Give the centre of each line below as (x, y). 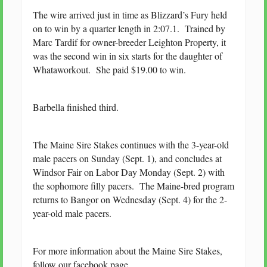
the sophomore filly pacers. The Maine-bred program (133, 186)
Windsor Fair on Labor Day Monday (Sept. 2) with (128, 172)
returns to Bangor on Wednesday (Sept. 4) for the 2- (130, 200)
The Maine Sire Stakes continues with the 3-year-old (131, 145)
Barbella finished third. (75, 107)
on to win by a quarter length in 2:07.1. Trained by (129, 29)
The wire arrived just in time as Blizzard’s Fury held (130, 15)
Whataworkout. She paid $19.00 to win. (109, 70)
